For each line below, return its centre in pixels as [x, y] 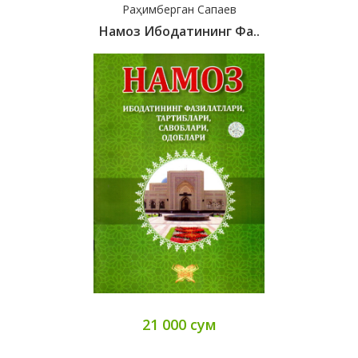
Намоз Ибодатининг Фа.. [179, 32]
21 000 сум [179, 325]
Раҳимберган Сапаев [179, 10]
